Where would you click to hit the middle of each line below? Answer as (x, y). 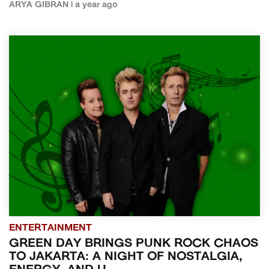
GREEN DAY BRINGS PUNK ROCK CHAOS (134, 243)
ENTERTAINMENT (50, 228)
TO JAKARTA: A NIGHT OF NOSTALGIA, (126, 257)
